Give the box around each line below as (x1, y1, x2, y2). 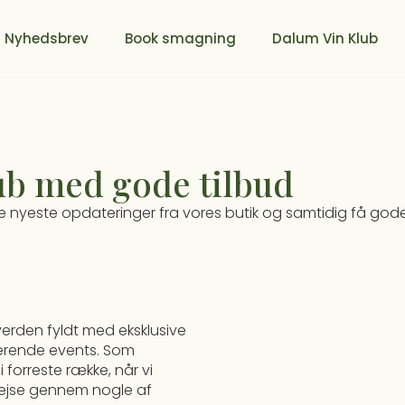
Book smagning (125, 29, 236, 48)
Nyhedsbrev (5, 29, 89, 48)
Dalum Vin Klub (272, 29, 378, 48)
